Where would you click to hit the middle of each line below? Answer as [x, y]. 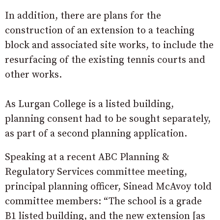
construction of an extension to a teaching [100, 31]
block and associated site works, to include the [109, 45]
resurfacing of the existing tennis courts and [105, 60]
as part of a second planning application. [96, 134]
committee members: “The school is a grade [103, 202]
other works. [33, 75]
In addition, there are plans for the [83, 16]
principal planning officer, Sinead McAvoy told [108, 187]
